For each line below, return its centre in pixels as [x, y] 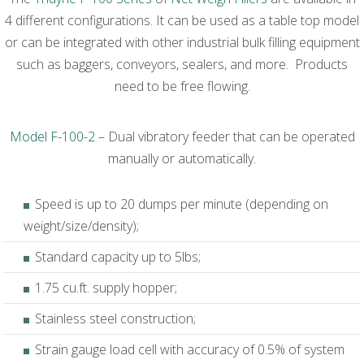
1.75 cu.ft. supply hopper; [106, 288]
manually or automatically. [182, 159]
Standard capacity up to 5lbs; [118, 257]
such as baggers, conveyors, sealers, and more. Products [182, 65]
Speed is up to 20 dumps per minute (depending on [182, 204]
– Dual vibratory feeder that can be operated [225, 137]
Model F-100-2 [52, 137]
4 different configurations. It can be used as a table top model [182, 21]
